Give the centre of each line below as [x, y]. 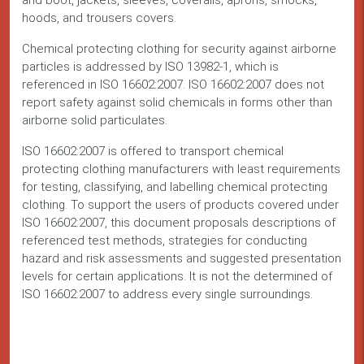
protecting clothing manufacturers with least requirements [181, 169]
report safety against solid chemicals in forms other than [177, 103]
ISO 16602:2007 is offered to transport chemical [153, 152]
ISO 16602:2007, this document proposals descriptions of [179, 223]
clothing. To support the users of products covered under [180, 205]
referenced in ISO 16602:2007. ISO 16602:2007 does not [173, 85]
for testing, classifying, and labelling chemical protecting [175, 187]
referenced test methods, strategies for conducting [165, 241]
